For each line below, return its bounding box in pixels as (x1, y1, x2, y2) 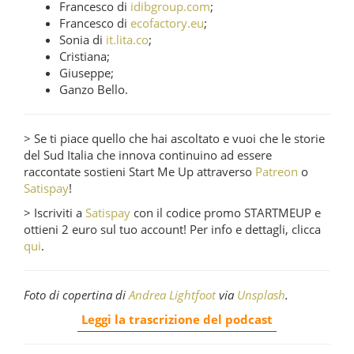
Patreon (255, 163, 298, 179)
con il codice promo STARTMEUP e (130, 204, 321, 220)
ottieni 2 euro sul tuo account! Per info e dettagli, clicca (24, 220, 321, 237)
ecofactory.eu (130, 14, 204, 31)
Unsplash (237, 286, 285, 303)
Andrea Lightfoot (129, 286, 216, 303)
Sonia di (59, 31, 106, 47)
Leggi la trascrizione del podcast (81, 311, 273, 327)
